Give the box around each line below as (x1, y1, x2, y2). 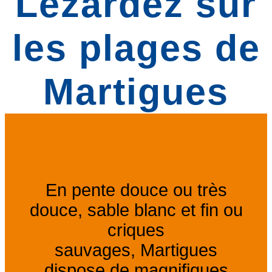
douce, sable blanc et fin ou (29, 200, 243, 220)
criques (107, 220, 165, 240)
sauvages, (55, 240, 140, 260)
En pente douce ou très (45, 180, 227, 200)
